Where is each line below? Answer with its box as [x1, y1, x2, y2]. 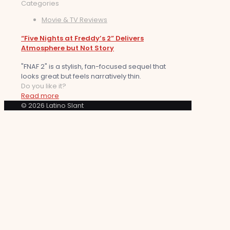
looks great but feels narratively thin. [21, 71, 141, 82]
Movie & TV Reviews [42, 14, 107, 25]
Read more [21, 91, 59, 101]
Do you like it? [21, 81, 66, 91]
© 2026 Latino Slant [21, 101, 84, 111]
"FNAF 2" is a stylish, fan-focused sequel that [21, 62, 166, 72]
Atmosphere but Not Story [21, 43, 114, 53]
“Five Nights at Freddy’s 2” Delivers [21, 33, 144, 44]
